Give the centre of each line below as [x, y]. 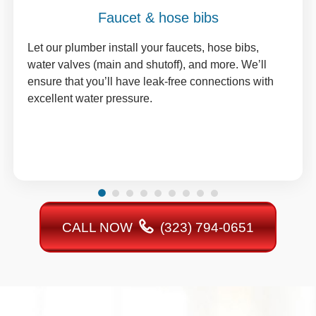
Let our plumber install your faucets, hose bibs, [143, 47]
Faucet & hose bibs [158, 17]
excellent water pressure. [90, 98]
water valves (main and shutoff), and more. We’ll [147, 64]
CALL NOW [99, 227]
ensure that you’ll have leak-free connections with [151, 81]
